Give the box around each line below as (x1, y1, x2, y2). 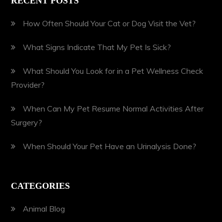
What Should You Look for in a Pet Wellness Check (23, 65, 204, 76)
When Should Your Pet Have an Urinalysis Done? (23, 141, 197, 151)
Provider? (11, 79, 45, 90)
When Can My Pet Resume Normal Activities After (23, 103, 204, 113)
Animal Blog (23, 203, 65, 214)
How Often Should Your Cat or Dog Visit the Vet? (23, 18, 196, 28)
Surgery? (11, 117, 43, 127)
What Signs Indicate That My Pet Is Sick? (23, 42, 171, 52)
